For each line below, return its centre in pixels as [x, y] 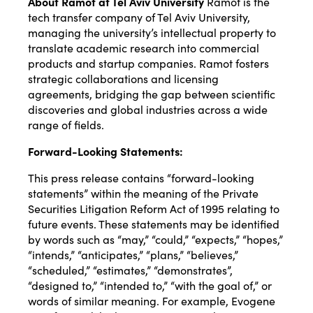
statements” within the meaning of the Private [143, 192]
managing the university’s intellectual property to [152, 32]
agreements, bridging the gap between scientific [152, 93]
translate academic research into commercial [144, 47]
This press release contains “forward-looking [141, 177]
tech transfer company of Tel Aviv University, [139, 16]
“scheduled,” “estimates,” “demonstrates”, [130, 269]
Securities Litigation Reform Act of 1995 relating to [154, 208]
